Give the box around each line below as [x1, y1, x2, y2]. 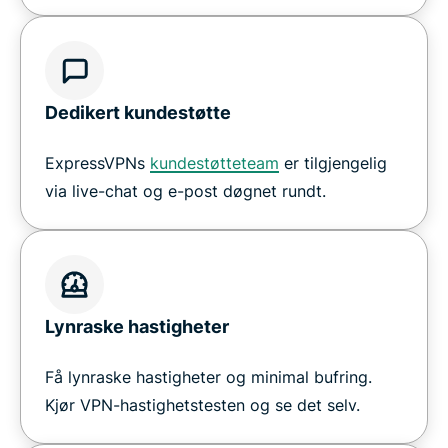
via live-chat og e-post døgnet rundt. [45, 180, 326, 201]
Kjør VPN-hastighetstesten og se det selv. [45, 394, 360, 415]
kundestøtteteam [150, 152, 279, 173]
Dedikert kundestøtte [45, 101, 231, 123]
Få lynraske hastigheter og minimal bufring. [45, 366, 372, 387]
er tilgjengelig [279, 152, 387, 173]
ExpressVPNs [45, 152, 150, 173]
